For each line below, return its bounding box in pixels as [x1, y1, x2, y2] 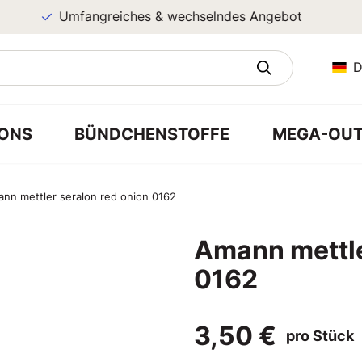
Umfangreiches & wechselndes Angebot [37, 9, 281, 24]
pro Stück [286, 327, 354, 344]
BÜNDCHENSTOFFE [74, 124, 230, 144]
